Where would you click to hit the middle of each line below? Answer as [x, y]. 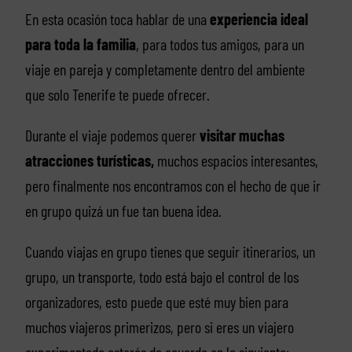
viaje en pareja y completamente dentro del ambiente [165, 70]
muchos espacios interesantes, [236, 161]
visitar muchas [242, 136]
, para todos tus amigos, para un [220, 44]
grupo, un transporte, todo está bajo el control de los [161, 277]
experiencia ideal [258, 19]
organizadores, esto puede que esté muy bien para [156, 302]
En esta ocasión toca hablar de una [117, 19]
